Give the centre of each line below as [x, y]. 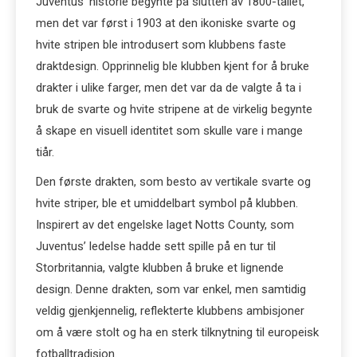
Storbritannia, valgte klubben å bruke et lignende [160, 268]
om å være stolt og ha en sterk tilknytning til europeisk [177, 332]
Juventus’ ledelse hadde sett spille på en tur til [156, 246]
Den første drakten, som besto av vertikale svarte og [173, 182]
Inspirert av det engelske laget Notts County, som [165, 225]
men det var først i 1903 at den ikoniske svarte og [166, 23]
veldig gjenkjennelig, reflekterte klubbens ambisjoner [170, 311]
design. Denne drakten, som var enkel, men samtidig [171, 289]
